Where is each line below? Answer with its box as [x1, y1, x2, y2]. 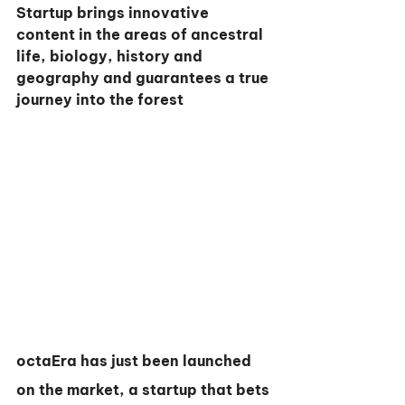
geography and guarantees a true [16, 69, 272, 87]
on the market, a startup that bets [16, 381, 273, 399]
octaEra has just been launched [16, 352, 255, 370]
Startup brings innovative [16, 4, 212, 22]
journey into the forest [16, 90, 184, 108]
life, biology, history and [16, 47, 206, 65]
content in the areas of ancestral [16, 25, 267, 43]
